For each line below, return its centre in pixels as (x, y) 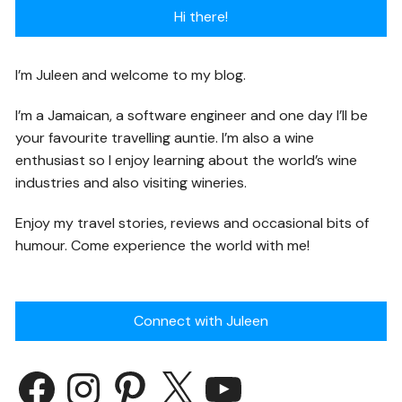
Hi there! (201, 17)
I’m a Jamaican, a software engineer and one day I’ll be (192, 116)
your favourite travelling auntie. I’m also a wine (165, 138)
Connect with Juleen (201, 321)
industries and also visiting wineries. (131, 183)
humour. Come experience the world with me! (163, 246)
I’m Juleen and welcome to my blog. (131, 75)
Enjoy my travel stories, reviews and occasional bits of (192, 223)
